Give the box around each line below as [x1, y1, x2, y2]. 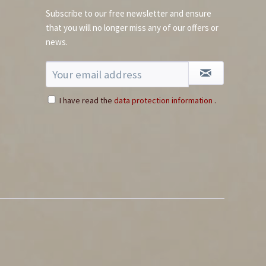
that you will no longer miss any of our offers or [46, 22, 218, 34]
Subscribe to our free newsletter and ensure [46, 8, 211, 20]
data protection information [114, 95, 213, 106]
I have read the [59, 95, 114, 106]
